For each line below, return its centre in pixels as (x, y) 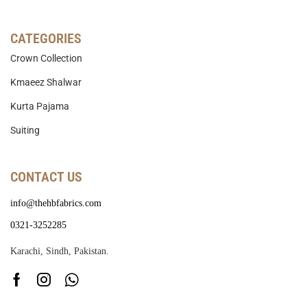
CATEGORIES (46, 39)
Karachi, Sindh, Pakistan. (60, 251)
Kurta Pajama (40, 107)
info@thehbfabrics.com (56, 204)
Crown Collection (46, 59)
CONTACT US (46, 177)
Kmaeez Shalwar (46, 83)
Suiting (25, 131)
